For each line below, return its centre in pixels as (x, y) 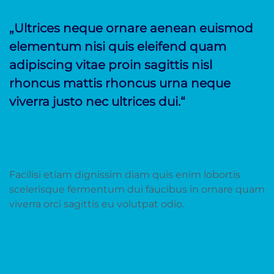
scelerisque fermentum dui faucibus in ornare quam (137, 189)
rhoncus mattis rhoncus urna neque (120, 83)
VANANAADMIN (49, 237)
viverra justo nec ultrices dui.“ (97, 102)
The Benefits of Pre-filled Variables (115, 145)
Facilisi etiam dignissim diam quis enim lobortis (125, 175)
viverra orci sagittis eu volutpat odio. (97, 204)
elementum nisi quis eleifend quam (118, 46)
